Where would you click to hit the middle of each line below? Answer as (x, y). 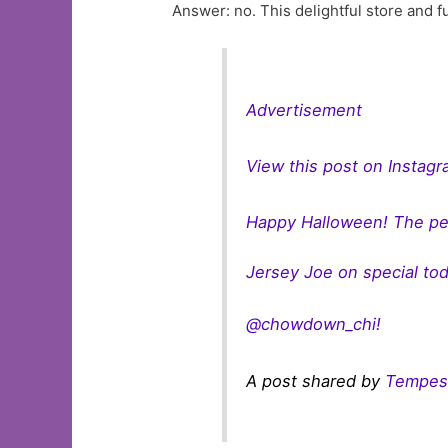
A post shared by (316, 380)
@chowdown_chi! (314, 324)
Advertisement (304, 109)
